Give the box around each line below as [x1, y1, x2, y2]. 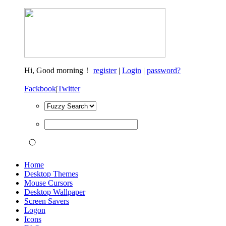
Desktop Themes [24, 169, 78, 178]
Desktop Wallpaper [24, 188, 85, 196]
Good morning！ [36, 66, 93, 75]
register [93, 66, 117, 75]
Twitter [58, 84, 80, 93]
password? [147, 66, 181, 75]
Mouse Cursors [24, 179, 73, 187]
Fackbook [24, 84, 56, 93]
